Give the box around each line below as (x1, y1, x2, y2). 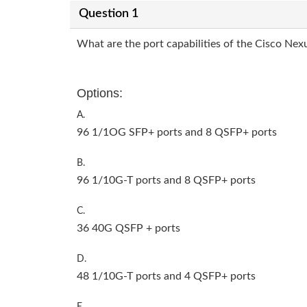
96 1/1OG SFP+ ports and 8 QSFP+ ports (77, 126, 277, 138)
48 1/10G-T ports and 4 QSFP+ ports (77, 270, 256, 282)
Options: (77, 86, 123, 100)
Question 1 (78, 8, 138, 21)
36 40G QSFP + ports (77, 222, 180, 234)
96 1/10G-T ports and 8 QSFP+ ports (77, 174, 256, 186)
